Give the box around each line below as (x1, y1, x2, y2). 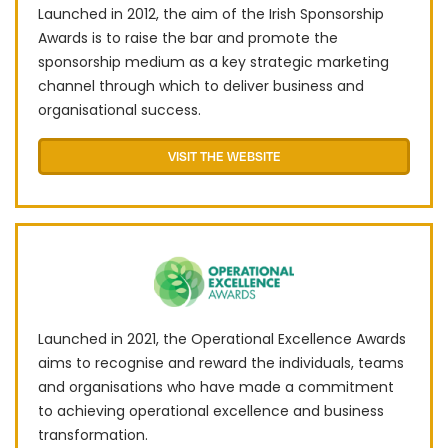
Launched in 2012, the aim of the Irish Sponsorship (38, 4, 384, 25)
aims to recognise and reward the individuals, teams (38, 353, 404, 374)
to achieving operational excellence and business (38, 401, 384, 422)
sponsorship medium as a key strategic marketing (38, 52, 389, 73)
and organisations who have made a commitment (38, 377, 394, 398)
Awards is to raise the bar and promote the (38, 28, 338, 49)
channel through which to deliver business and (38, 76, 364, 97)
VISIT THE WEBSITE (167, 148, 281, 165)
